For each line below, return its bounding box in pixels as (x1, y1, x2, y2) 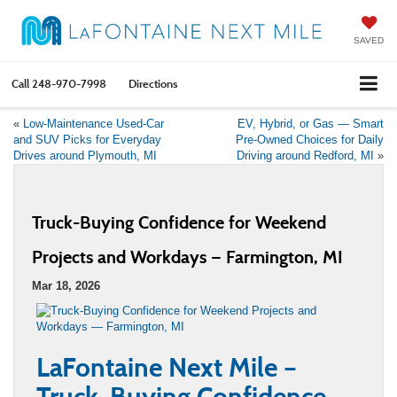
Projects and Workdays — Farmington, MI (32, 245, 343, 268)
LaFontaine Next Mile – (36, 350, 297, 384)
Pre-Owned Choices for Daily (236, 132, 384, 146)
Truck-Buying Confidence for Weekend (32, 211, 326, 233)
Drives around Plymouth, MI (13, 148, 157, 162)
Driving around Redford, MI (237, 148, 374, 162)
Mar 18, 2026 (32, 278, 100, 292)
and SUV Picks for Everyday (13, 132, 161, 146)
